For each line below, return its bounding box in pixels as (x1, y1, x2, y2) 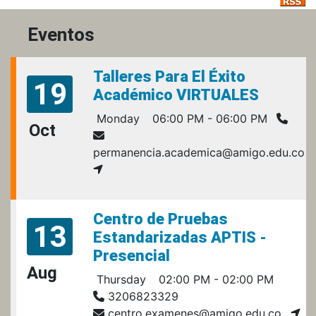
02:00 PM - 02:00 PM (155, 272, 274, 286)
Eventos (28, 23, 95, 45)
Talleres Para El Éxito (93, 67, 245, 85)
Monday (93, 111, 140, 126)
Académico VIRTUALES (93, 85, 259, 104)
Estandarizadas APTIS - (93, 228, 267, 246)
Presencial (93, 246, 170, 265)
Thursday (93, 272, 146, 286)
